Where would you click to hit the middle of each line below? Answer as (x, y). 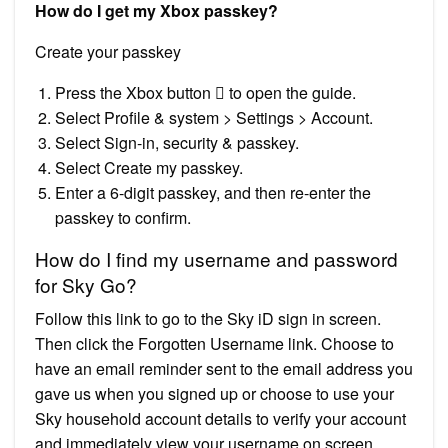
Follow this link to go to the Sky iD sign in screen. (208, 318)
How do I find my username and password (216, 258)
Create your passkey (108, 51)
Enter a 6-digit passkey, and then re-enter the (213, 192)
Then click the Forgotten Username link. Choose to (214, 343)
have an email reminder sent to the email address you (224, 368)
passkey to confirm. (123, 217)
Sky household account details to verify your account (220, 418)
